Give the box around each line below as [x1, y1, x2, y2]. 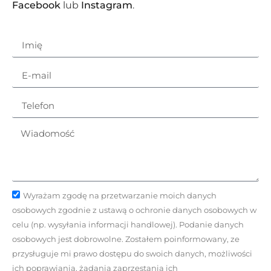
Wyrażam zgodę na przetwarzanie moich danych [23, 191, 217, 201]
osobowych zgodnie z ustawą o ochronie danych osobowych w [12, 205, 256, 215]
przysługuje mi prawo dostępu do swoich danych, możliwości [12, 249, 252, 259]
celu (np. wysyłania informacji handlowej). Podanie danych [12, 220, 244, 230]
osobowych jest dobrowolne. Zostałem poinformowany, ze [12, 234, 240, 244]
